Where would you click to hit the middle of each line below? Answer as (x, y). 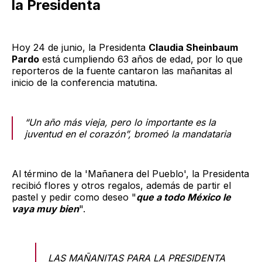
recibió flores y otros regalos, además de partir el (121, 185)
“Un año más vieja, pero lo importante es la (120, 122)
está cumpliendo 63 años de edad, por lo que (141, 59)
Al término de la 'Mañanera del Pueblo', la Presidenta (130, 173)
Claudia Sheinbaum (193, 47)
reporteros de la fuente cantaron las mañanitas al (122, 70)
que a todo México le (184, 197)
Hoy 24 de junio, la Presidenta (80, 47)
